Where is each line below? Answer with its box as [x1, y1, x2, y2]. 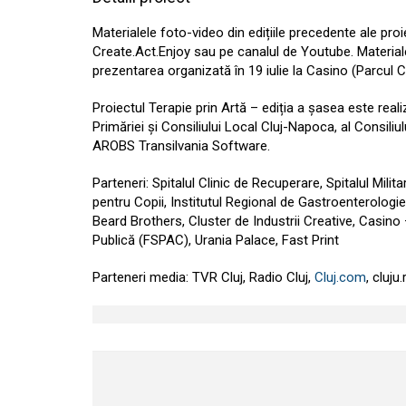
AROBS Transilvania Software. [92, 138, 270, 155]
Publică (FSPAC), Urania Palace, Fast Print [92, 232, 339, 249]
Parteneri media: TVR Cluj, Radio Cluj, [92, 269, 314, 286]
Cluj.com [314, 269, 366, 286]
